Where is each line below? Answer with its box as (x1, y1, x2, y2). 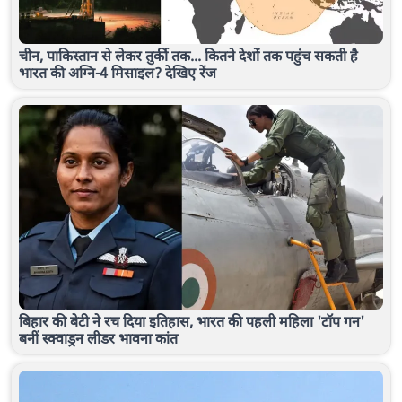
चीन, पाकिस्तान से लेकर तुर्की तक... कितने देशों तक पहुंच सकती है (19, 46, 358, 66)
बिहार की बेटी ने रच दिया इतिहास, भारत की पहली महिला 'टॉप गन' (19, 311, 364, 332)
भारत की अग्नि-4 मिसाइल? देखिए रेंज (19, 63, 216, 83)
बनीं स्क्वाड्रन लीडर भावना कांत (19, 328, 178, 349)
